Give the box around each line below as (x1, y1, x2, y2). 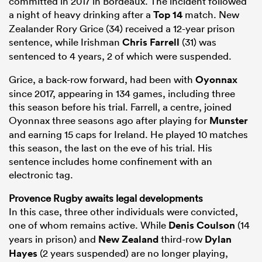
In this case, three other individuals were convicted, (9, 205, 238, 218)
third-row (158, 233, 205, 246)
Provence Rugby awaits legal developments (9, 192, 203, 205)
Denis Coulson (168, 219, 235, 232)
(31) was (180, 36, 216, 49)
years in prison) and (9, 233, 98, 246)
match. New (182, 8, 239, 21)
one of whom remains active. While (9, 219, 168, 232)
